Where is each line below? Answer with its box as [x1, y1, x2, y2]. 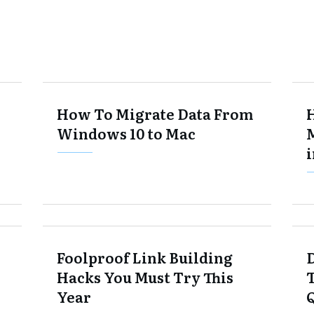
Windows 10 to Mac [56, 123, 196, 144]
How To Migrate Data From [56, 103, 253, 124]
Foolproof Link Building [56, 247, 233, 268]
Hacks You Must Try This [56, 266, 233, 287]
